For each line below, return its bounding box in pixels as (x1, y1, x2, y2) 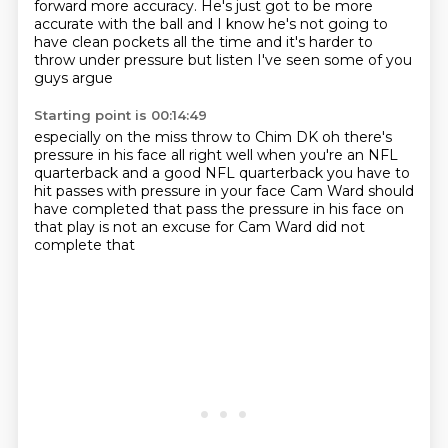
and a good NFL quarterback (121, 164, 327, 182)
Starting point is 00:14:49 (33, 107, 207, 123)
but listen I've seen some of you (187, 51, 412, 69)
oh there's (321, 128, 392, 146)
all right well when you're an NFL (170, 146, 398, 164)
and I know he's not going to (186, 15, 388, 33)
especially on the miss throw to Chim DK (33, 128, 322, 146)
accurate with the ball (33, 15, 187, 33)
